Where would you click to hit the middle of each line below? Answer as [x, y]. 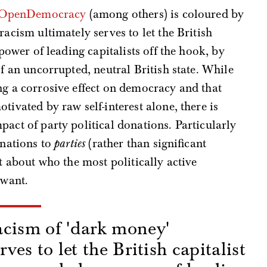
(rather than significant [146, 143]
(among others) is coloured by [165, 14]
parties [70, 143]
